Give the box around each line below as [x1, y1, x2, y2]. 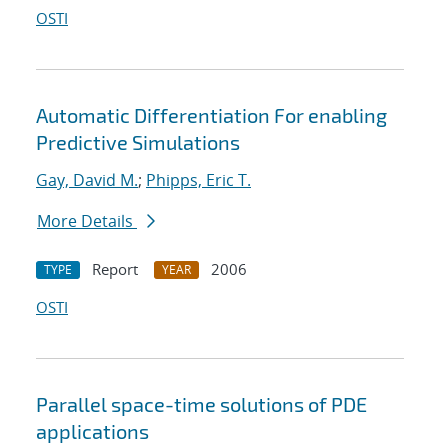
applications [36, 419, 149, 444]
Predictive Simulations [36, 130, 240, 155]
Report [92, 259, 138, 280]
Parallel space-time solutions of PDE [36, 392, 367, 417]
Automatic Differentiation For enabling [36, 103, 387, 128]
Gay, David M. [36, 169, 138, 192]
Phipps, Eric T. [146, 169, 251, 192]
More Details [37, 210, 137, 233]
